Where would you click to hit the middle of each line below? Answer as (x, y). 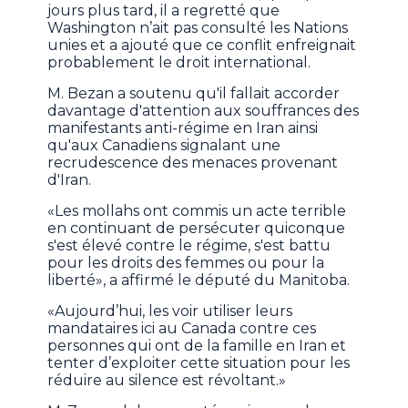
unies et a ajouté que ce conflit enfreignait (202, 45)
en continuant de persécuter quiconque (197, 228)
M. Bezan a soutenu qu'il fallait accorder (194, 93)
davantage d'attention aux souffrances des (204, 110)
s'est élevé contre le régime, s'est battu (189, 245)
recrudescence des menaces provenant (193, 162)
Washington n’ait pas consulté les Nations (198, 27)
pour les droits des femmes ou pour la (186, 262)
